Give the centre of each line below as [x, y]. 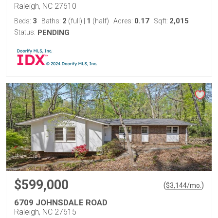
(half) [100, 21]
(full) [75, 21]
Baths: [52, 21]
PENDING [54, 33]
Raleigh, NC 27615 [45, 212]
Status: [25, 32]
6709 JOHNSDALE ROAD [61, 202]
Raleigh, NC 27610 [45, 6]
